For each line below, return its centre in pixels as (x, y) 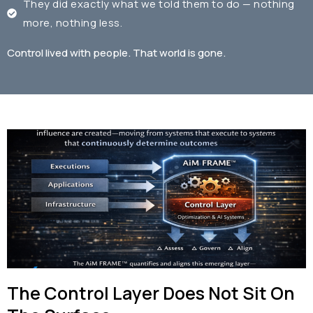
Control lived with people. (69, 52)
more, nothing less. (72, 22)
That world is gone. (179, 52)
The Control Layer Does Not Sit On (151, 293)
